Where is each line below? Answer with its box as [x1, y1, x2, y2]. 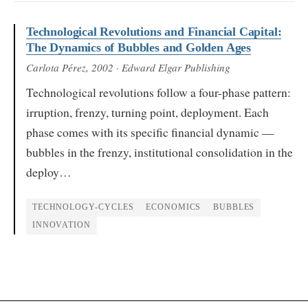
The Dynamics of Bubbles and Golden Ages [26, 40, 252, 54]
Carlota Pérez [26, 60, 86, 74]
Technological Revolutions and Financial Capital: [26, 24, 282, 38]
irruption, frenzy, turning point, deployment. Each [26, 103, 269, 120]
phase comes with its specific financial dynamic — [26, 123, 274, 140]
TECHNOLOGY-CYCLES [32, 203, 134, 212]
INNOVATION [32, 221, 91, 230]
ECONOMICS [146, 203, 201, 212]
